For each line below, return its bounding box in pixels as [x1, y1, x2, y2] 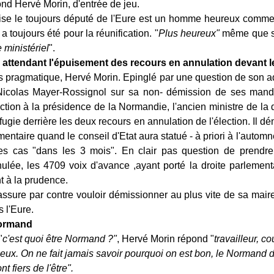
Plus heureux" [158, 28, 223, 39]
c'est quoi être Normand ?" [2, 234, 117, 244]
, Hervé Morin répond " [117, 234, 214, 244]
